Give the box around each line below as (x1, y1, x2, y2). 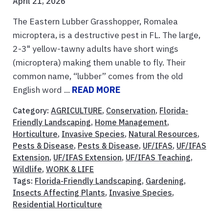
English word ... (13, 84, 72, 96)
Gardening (146, 176, 184, 186)
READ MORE (72, 84, 120, 96)
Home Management (95, 117, 167, 128)
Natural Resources (129, 129, 197, 139)
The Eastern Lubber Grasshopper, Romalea (13, 16, 178, 27)
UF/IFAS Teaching (126, 153, 191, 163)
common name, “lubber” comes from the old (13, 70, 183, 82)
